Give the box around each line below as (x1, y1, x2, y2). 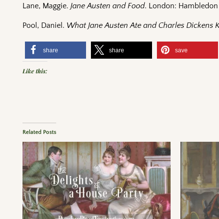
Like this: (22, 67, 48, 75)
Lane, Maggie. (22, 1, 71, 11)
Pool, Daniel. (22, 21, 67, 30)
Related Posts (22, 129, 57, 136)
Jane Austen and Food (70, 1, 145, 11)
